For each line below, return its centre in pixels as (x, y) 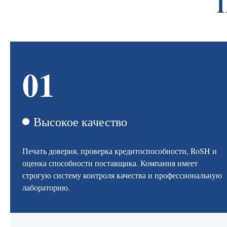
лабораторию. (46, 187)
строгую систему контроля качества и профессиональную (122, 175)
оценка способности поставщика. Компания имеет (110, 163)
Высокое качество (80, 122)
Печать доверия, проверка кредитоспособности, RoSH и (120, 151)
